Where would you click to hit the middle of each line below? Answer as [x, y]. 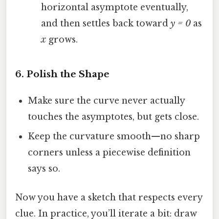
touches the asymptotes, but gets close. [114, 117]
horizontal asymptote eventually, [114, 7]
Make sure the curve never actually [107, 100]
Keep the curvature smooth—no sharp [114, 136]
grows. [62, 39]
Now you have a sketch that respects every [109, 198]
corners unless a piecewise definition [109, 152]
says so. [44, 168]
